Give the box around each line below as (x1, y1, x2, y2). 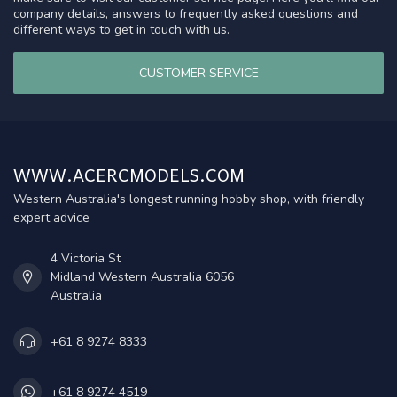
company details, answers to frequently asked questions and (13, 4, 358, 22)
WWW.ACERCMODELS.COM (13, 160, 245, 190)
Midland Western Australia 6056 (51, 269, 234, 286)
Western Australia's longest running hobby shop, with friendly (13, 191, 364, 208)
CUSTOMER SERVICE (138, 65, 259, 82)
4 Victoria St (51, 250, 121, 268)
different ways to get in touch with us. (13, 20, 230, 38)
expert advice (13, 209, 90, 227)
